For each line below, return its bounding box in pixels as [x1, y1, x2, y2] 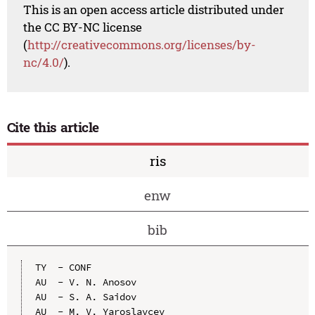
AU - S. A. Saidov [34, 290, 136, 303]
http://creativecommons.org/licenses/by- [27, 37, 257, 53]
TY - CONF [34, 260, 91, 274]
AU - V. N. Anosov [34, 275, 136, 288]
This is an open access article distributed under [23, 1, 285, 18]
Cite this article [6, 118, 100, 136]
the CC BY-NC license [23, 19, 143, 36]
